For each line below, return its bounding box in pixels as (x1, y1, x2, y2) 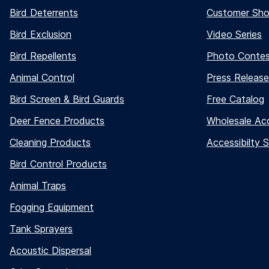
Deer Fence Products (10, 115, 104, 127)
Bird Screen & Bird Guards (10, 93, 124, 106)
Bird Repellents (10, 50, 76, 62)
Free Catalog (207, 93, 264, 106)
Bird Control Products (10, 158, 107, 171)
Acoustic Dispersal (10, 244, 91, 257)
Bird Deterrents (10, 7, 78, 19)
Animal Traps (10, 180, 66, 192)
